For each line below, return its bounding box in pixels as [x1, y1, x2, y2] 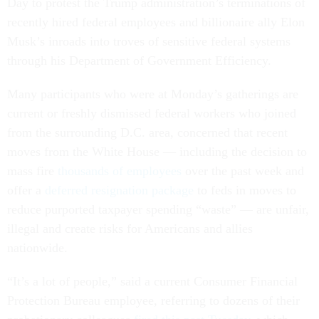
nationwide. [7, 241, 68, 256]
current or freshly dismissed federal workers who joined [7, 106, 296, 121]
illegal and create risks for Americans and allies [7, 221, 253, 236]
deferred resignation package [45, 183, 194, 198]
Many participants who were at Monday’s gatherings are [7, 87, 298, 102]
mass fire [7, 164, 58, 179]
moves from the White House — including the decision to [7, 145, 307, 159]
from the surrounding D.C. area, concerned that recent [7, 125, 288, 140]
